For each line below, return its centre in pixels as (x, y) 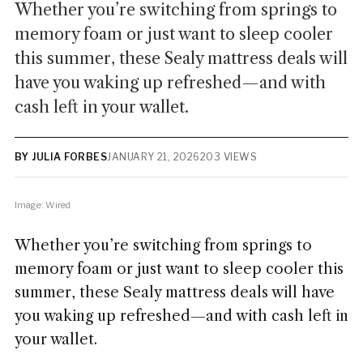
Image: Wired (42, 205)
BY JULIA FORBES (61, 157)
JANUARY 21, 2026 (154, 157)
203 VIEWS (228, 157)
